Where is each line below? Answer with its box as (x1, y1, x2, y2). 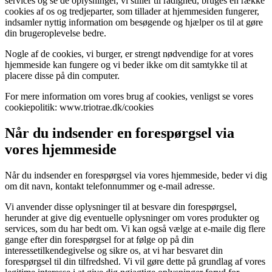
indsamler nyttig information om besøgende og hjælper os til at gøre (5, 17, 263, 28)
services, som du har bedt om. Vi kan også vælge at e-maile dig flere (5, 223, 265, 234)
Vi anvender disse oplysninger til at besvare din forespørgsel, (5, 202, 237, 212)
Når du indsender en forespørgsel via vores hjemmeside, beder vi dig (5, 170, 267, 181)
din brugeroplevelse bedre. (5, 28, 106, 39)
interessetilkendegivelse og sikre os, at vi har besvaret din (5, 245, 223, 256)
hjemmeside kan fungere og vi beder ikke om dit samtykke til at (5, 59, 247, 70)
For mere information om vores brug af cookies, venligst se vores (5, 91, 253, 102)
